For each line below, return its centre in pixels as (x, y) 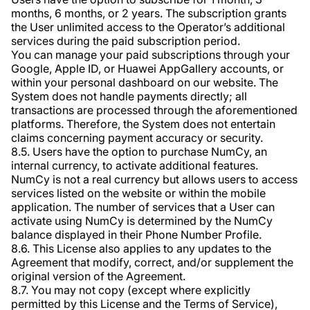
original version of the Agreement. (98, 276)
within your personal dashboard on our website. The (145, 82)
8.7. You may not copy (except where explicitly (131, 290)
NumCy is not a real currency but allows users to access (154, 179)
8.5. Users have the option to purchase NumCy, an (139, 152)
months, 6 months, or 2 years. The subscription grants (149, 13)
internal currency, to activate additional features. (135, 165)
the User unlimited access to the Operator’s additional (148, 27)
